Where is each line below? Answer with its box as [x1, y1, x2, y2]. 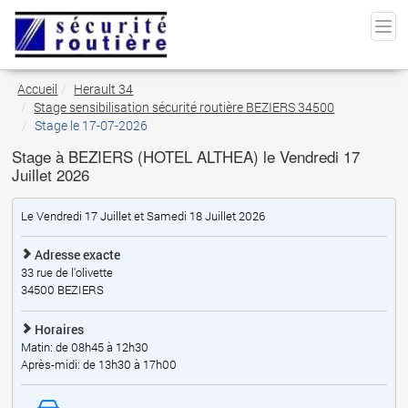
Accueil [17, 80, 58, 98]
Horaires [31, 320, 84, 338]
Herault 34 [74, 80, 134, 98]
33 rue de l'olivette [20, 264, 113, 281]
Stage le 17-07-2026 [35, 117, 148, 135]
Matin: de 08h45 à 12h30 [20, 338, 148, 355]
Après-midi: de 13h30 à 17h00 [20, 355, 177, 372]
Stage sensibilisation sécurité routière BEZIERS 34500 [34, 98, 335, 117]
